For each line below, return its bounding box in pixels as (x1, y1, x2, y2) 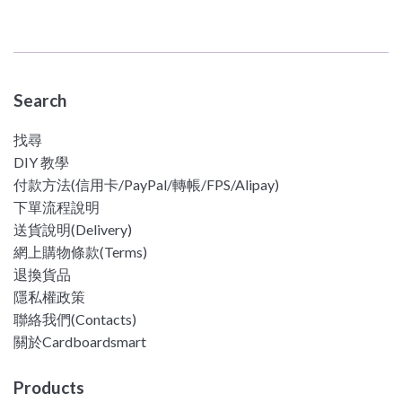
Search (13, 89, 66, 110)
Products (13, 376, 84, 398)
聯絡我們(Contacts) (13, 310, 136, 328)
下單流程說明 (13, 197, 100, 215)
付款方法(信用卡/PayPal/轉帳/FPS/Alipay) (13, 175, 279, 193)
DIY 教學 (13, 153, 69, 170)
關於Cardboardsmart (13, 332, 146, 350)
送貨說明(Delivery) (13, 220, 132, 238)
